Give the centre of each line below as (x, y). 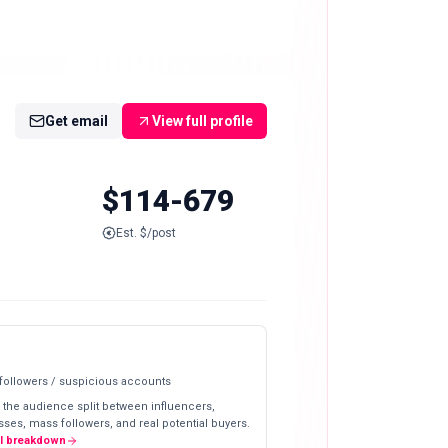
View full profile (202, 120)
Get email (76, 120)
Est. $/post (145, 232)
